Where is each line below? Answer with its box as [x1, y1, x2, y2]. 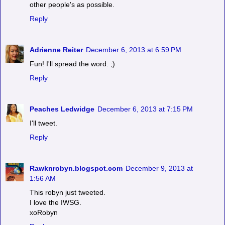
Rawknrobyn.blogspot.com [30, 164, 123, 173]
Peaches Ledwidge [30, 105, 94, 114]
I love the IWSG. [30, 198, 81, 207]
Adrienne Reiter [30, 46, 83, 54]
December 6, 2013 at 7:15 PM [97, 105, 193, 114]
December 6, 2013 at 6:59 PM [86, 46, 181, 54]
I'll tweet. [30, 119, 57, 128]
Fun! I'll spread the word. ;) [30, 60, 115, 68]
